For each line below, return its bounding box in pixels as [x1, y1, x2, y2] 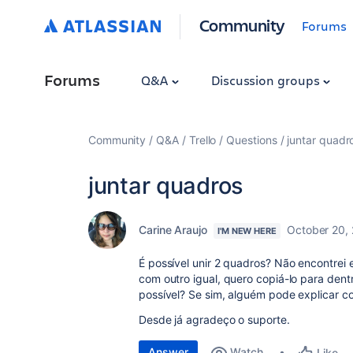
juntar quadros [88, 172, 243, 199]
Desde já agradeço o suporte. [139, 313, 290, 326]
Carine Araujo [139, 223, 207, 236]
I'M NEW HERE [217, 225, 277, 236]
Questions [226, 133, 277, 147]
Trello [188, 133, 217, 147]
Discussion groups [210, 72, 323, 88]
